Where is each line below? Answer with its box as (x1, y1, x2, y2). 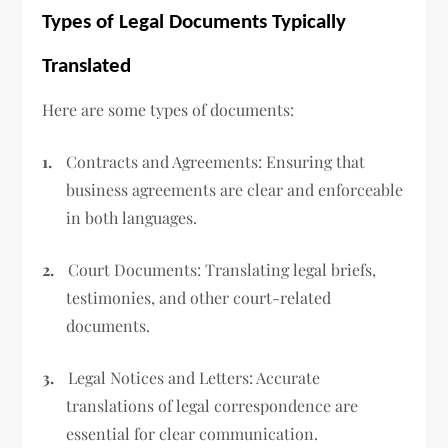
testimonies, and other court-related (66, 287, 332, 309)
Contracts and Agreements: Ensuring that (66, 151, 366, 173)
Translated (42, 56, 132, 78)
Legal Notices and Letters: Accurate (68, 367, 321, 389)
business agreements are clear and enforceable (66, 179, 404, 201)
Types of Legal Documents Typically (42, 12, 347, 34)
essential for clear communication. (66, 423, 319, 445)
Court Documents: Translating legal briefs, (68, 259, 377, 281)
